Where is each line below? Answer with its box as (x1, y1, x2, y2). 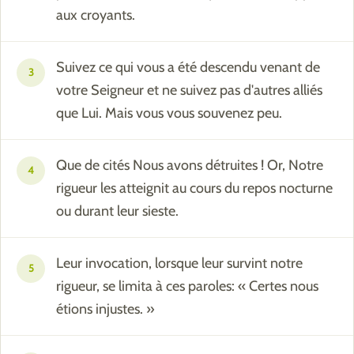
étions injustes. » (56, 300, 155, 318)
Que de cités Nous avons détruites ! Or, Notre (56, 156, 323, 175)
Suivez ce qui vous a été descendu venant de (56, 58, 320, 77)
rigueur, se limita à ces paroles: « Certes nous (56, 277, 318, 296)
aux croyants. (56, 6, 135, 24)
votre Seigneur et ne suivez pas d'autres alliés (56, 81, 322, 100)
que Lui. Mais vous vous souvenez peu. (56, 104, 282, 122)
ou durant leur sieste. (56, 202, 179, 220)
